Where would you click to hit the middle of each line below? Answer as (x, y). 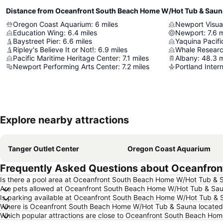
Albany (186, 58)
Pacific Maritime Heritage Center (66, 58)
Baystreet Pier (36, 41)
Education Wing (38, 33)
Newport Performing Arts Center (65, 66)
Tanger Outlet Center (44, 149)
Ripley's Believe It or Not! (54, 50)
